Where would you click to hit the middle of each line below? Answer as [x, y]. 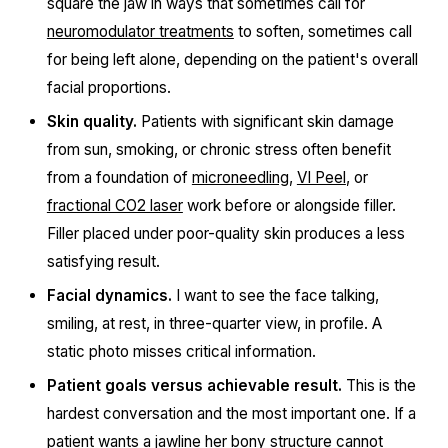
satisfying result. [103, 261]
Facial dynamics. [109, 295]
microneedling [240, 177]
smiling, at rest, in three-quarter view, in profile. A [214, 323]
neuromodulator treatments [140, 31]
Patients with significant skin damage [265, 121]
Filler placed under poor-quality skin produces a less [225, 233]
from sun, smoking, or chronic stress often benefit [218, 149]
